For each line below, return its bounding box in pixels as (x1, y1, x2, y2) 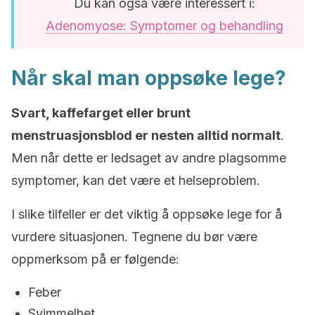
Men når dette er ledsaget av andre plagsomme (11, 150, 286, 165)
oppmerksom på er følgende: (11, 252, 179, 266)
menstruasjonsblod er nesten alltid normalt (11, 128, 281, 143)
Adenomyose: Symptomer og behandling (46, 18, 283, 33)
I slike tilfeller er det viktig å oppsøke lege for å (11, 207, 282, 221)
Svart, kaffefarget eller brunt (11, 105, 191, 120)
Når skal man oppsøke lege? (11, 66, 286, 90)
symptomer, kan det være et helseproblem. (11, 173, 260, 188)
